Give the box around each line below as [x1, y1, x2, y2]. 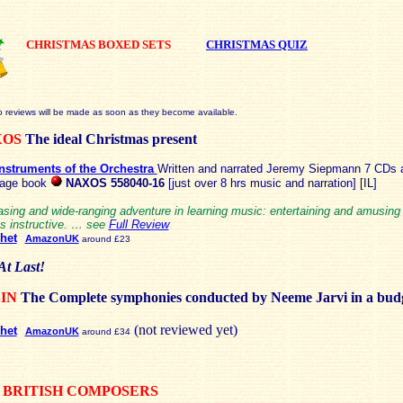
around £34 [81, 327, 130, 336]
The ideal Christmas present [24, 131, 197, 147]
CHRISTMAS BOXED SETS [26, 38, 206, 52]
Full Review [108, 218, 169, 231]
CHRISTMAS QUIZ [206, 38, 308, 52]
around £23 [81, 234, 130, 244]
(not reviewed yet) [130, 322, 237, 337]
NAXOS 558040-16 [61, 176, 165, 190]
